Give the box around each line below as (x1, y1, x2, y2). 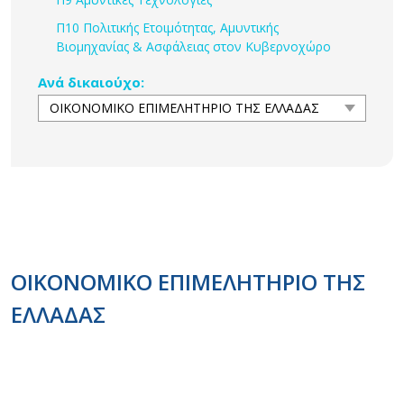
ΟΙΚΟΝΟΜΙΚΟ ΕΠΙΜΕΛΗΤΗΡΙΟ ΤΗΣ (11, 266, 365, 297)
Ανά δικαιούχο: (38, 72, 144, 91)
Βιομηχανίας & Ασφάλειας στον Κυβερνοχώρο (56, 37, 331, 55)
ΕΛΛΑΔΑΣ (11, 298, 106, 329)
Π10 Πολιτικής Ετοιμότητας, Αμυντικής (56, 18, 279, 36)
